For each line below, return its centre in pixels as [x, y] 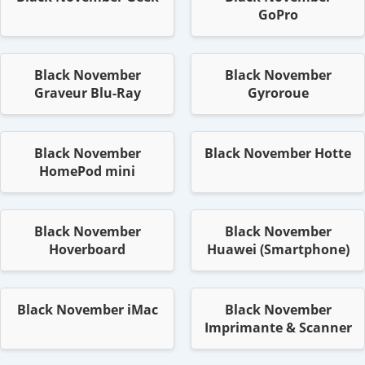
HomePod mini [87, 172]
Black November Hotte [278, 154]
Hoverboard [87, 250]
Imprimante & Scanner [278, 328]
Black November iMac [87, 310]
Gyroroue [278, 93]
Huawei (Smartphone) [278, 250]
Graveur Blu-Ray [87, 93]
